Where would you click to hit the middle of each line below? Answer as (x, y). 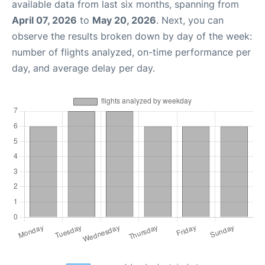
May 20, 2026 (124, 20)
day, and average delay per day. (83, 68)
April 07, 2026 (44, 20)
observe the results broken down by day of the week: (132, 36)
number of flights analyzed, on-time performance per (131, 52)
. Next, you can (190, 20)
